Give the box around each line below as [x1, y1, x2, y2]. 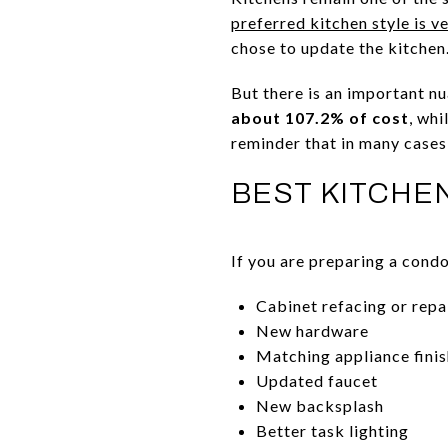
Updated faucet [255, 370, 378, 390]
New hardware [255, 320, 369, 340]
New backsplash [255, 395, 384, 415]
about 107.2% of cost [231, 107, 409, 127]
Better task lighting [255, 420, 409, 440]
